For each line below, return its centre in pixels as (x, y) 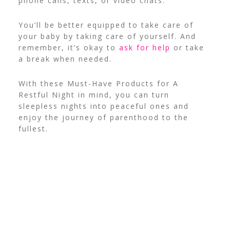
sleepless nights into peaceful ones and (103, 106)
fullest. (33, 129)
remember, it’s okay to (69, 48)
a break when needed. (65, 59)
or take (187, 48)
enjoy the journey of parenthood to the (103, 118)
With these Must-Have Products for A (98, 84)
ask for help (145, 48)
